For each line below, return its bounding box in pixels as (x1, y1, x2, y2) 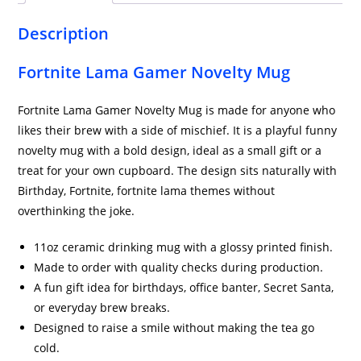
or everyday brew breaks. (34, 299, 171, 315)
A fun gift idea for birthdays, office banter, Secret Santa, (34, 279, 334, 295)
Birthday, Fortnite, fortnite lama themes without (18, 182, 276, 198)
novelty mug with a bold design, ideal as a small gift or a (18, 142, 322, 158)
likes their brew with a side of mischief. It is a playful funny (18, 122, 338, 138)
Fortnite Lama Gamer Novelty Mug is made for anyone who (18, 102, 336, 118)
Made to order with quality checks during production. (34, 259, 324, 275)
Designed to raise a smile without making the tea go (34, 319, 315, 335)
